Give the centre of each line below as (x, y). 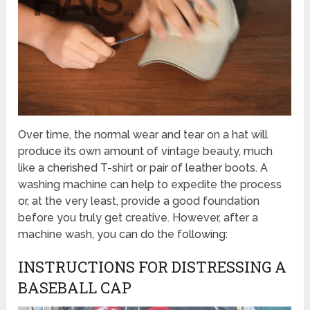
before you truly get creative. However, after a (138, 217)
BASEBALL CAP (75, 287)
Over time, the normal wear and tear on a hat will (143, 134)
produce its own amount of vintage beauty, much (146, 151)
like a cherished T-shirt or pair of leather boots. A (143, 167)
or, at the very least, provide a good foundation (139, 201)
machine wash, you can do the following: (123, 234)
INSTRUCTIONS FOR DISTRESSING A (153, 266)
